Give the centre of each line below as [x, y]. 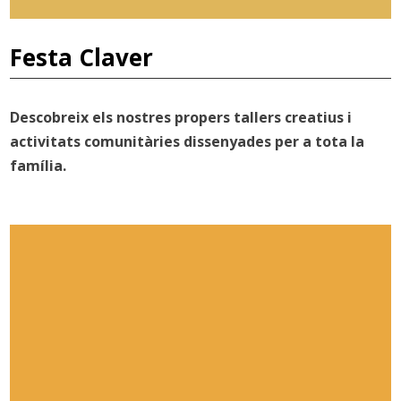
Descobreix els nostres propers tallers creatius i [181, 117]
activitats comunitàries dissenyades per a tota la [188, 141]
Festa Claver [82, 57]
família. [38, 165]
